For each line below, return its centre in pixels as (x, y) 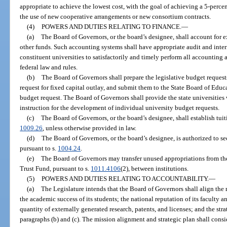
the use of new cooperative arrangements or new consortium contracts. (116, 16)
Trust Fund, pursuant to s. (55, 168)
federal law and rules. (49, 67)
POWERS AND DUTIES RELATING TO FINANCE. (111, 26)
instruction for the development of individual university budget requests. (120, 107)
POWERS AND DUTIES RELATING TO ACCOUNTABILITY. (125, 178)
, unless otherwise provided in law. (90, 128)
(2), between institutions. (155, 168)
